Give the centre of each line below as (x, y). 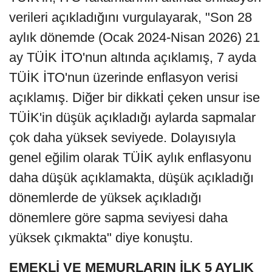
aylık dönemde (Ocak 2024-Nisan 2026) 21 (134, 38)
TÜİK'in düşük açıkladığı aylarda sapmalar (132, 118)
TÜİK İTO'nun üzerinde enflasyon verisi (124, 78)
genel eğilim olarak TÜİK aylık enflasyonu (130, 158)
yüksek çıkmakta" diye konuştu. (101, 238)
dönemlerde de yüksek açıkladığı (105, 198)
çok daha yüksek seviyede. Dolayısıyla (122, 138)
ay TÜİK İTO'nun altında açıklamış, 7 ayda (133, 58)
